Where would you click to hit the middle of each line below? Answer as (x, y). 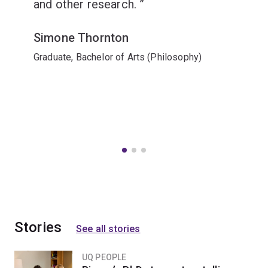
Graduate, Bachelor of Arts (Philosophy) (118, 57)
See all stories (108, 229)
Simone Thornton (81, 38)
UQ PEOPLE (104, 257)
